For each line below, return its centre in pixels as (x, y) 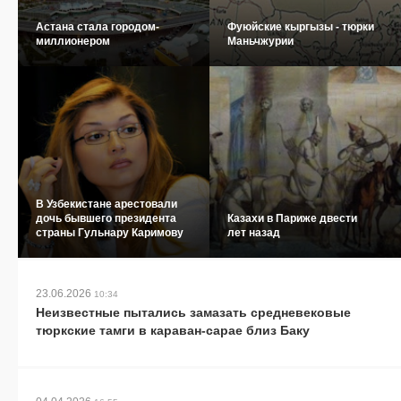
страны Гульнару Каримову (110, 232)
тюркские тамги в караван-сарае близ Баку (173, 330)
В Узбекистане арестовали (107, 204)
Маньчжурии (260, 41)
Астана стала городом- (98, 26)
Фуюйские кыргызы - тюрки (301, 26)
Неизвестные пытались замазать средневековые (193, 312)
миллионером (73, 41)
